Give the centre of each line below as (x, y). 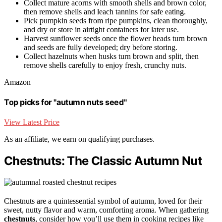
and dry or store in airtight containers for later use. (101, 30)
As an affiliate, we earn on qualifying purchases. (79, 139)
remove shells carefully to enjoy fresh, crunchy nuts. (105, 65)
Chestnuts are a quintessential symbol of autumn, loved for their (103, 201)
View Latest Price (32, 122)
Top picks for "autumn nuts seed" (65, 102)
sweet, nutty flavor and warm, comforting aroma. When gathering (106, 210)
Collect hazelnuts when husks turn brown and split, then (111, 56)
